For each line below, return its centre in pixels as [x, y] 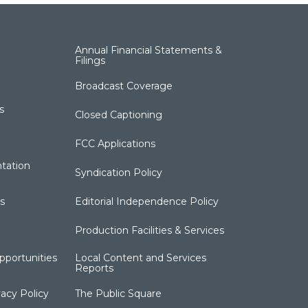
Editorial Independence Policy [147, 201]
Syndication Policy [119, 172]
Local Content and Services [141, 257]
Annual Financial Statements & [149, 50]
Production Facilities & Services [150, 230]
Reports [95, 268]
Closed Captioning [119, 114]
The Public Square [119, 293]
